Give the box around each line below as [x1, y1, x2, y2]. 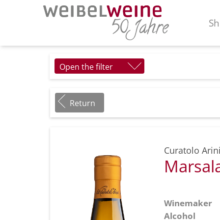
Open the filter [59, 61, 113, 72]
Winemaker [164, 197, 212, 209]
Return [70, 97, 95, 109]
